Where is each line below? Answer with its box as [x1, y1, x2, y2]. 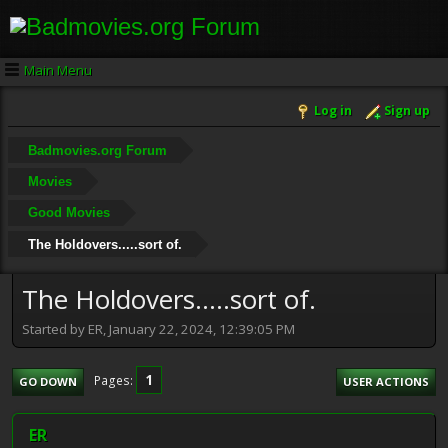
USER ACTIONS [343, 373, 429, 389]
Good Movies [27, 205, 110, 221]
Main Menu [24, 60, 92, 79]
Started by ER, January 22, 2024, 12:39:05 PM [22, 319, 295, 338]
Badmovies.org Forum [27, 142, 167, 158]
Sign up [384, 102, 430, 120]
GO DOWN [19, 373, 77, 389]
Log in [314, 102, 352, 120]
